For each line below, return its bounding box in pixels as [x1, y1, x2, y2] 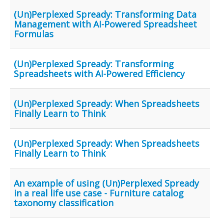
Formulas [14, 28, 54, 40]
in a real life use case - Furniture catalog [14, 187, 184, 199]
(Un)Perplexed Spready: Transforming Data [14, 8, 196, 21]
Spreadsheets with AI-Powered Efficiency [14, 68, 185, 80]
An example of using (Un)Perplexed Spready [14, 177, 199, 190]
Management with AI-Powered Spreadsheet [14, 18, 197, 30]
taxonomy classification [14, 197, 113, 209]
